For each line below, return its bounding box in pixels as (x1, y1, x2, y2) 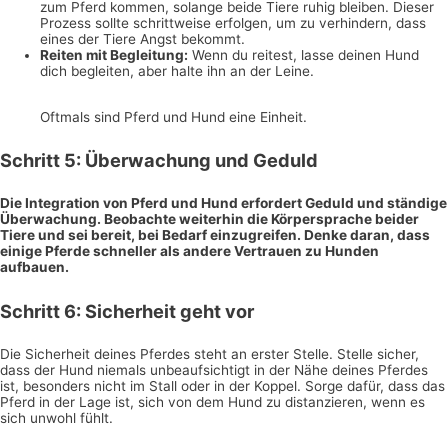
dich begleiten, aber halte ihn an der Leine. (40, 63, 314, 80)
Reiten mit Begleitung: (40, 47, 188, 64)
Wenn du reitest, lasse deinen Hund (188, 47, 419, 64)
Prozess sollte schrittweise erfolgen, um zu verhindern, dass (40, 15, 426, 32)
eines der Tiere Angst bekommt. (40, 31, 245, 48)
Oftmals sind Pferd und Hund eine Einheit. (40, 108, 307, 125)
